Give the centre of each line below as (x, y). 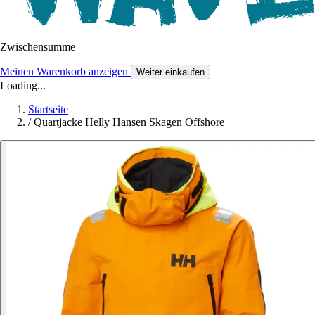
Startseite (48, 110)
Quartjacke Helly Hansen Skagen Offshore (129, 122)
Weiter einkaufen (171, 72)
